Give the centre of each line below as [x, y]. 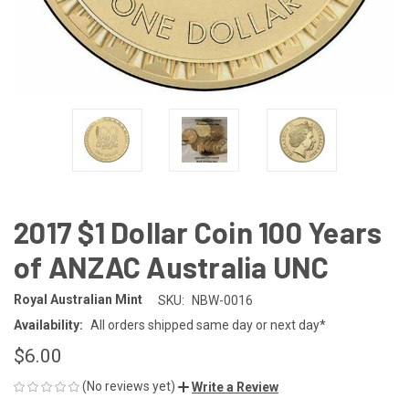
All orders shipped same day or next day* [208, 325]
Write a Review [235, 387]
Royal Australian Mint [78, 300]
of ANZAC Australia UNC [172, 266]
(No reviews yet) [129, 386]
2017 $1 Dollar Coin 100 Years [198, 231]
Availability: [48, 325]
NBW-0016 [222, 300]
